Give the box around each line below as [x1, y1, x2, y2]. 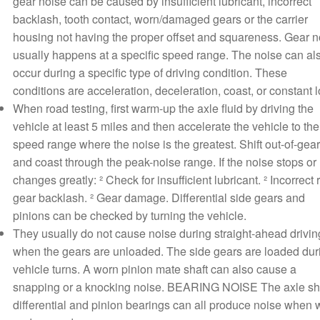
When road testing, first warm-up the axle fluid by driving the [12, 100, 314, 117]
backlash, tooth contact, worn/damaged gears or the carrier [12, 11, 308, 28]
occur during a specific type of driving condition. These [12, 64, 287, 81]
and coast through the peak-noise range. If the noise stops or [12, 154, 316, 171]
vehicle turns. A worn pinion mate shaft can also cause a [12, 261, 296, 278]
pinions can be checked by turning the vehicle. [12, 207, 246, 224]
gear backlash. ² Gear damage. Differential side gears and [12, 189, 305, 206]
